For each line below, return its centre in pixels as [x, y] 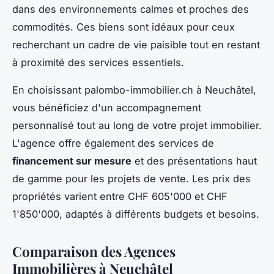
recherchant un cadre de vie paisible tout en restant [136, 45]
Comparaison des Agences [94, 252]
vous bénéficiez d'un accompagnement [107, 108]
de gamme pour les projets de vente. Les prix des [131, 179]
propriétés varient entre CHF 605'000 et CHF [120, 197]
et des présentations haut [194, 161]
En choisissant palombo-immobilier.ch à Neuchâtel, [134, 90]
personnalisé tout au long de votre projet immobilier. [137, 126]
